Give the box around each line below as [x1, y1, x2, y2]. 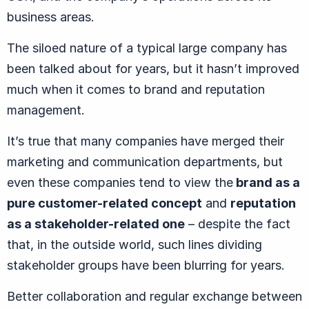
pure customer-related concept [7, 195, 202, 210]
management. [7, 102, 85, 117]
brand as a [233, 175, 300, 190]
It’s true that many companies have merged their [7, 133, 284, 148]
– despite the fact [185, 216, 290, 231]
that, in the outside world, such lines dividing [7, 237, 262, 252]
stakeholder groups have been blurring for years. [7, 257, 285, 272]
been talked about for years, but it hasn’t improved [7, 61, 299, 76]
